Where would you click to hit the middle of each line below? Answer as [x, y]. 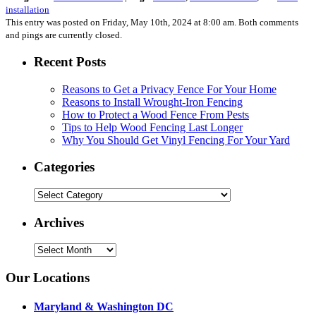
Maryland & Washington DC [104, 307]
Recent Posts [70, 61]
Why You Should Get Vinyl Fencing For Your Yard [176, 140]
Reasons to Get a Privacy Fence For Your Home [169, 89]
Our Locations [48, 278]
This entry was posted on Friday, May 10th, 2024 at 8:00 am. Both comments [152, 23]
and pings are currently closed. [64, 35]
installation [28, 10]
